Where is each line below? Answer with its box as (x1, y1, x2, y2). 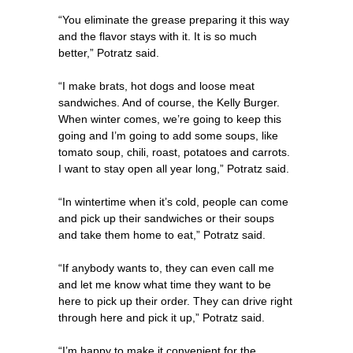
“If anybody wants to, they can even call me (58, 262, 274, 275)
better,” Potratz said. (58, 46, 159, 60)
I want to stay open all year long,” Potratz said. (58, 162, 289, 176)
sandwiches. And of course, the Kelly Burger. (58, 96, 280, 110)
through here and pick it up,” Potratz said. (58, 311, 265, 325)
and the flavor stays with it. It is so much (58, 30, 257, 43)
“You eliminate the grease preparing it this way (58, 13, 289, 27)
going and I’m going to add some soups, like (58, 129, 278, 143)
